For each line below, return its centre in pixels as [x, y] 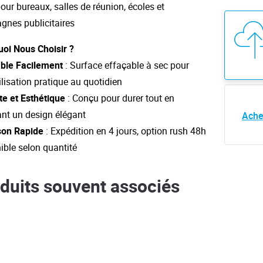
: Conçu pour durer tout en [120, 98]
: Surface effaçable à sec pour [126, 65]
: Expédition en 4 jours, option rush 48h [125, 131]
